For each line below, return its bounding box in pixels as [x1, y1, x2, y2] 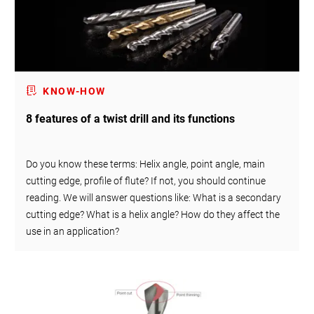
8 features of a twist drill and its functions [26, 111, 235, 125]
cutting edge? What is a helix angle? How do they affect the [26, 208, 280, 220]
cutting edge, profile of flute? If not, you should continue [26, 175, 266, 186]
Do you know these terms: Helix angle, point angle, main [26, 158, 266, 170]
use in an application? [26, 225, 120, 237]
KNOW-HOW [43, 85, 106, 97]
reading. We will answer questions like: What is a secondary [26, 191, 282, 203]
